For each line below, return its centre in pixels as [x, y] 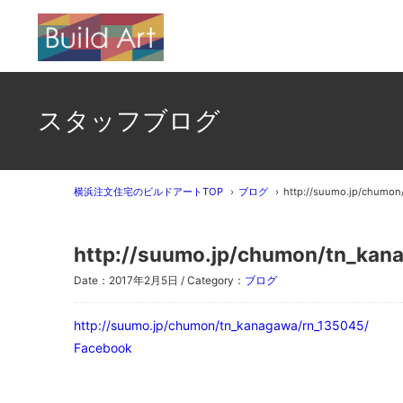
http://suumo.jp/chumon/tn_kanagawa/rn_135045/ [221, 325]
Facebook [103, 347]
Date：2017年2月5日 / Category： [159, 280]
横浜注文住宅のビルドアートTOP [148, 192]
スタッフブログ [129, 121]
